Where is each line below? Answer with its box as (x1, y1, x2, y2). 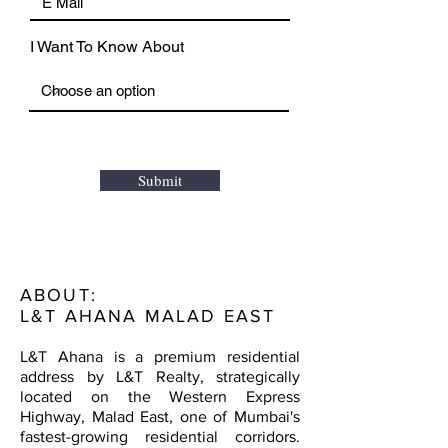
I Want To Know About (30, 37, 184, 56)
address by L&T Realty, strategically (20, 368, 300, 385)
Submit (138, 170, 182, 190)
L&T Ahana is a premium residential (20, 348, 300, 365)
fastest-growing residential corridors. (20, 428, 300, 445)
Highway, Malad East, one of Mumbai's (20, 408, 300, 425)
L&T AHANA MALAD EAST (20, 306, 276, 326)
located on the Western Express (20, 388, 300, 405)
